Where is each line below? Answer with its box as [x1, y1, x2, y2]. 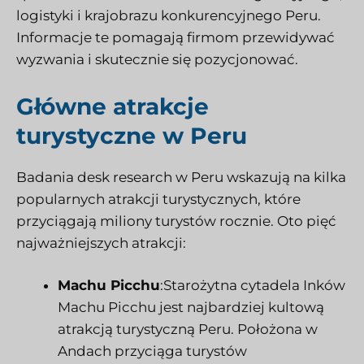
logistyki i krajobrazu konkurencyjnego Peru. [16, 7, 321, 24]
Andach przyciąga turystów [58, 343, 247, 360]
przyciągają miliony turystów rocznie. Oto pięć [16, 212, 336, 229]
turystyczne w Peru [16, 121, 247, 149]
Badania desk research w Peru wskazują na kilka [16, 168, 346, 185]
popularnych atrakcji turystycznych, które [16, 190, 301, 207]
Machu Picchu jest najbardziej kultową [58, 299, 324, 316]
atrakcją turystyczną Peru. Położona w [58, 321, 318, 338]
